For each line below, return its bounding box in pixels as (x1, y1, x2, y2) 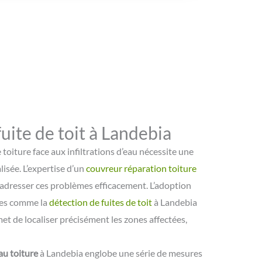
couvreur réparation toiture (86, 162, 196, 174)
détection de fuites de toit (49, 196, 152, 208)
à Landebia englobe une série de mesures (38, 247, 202, 258)
